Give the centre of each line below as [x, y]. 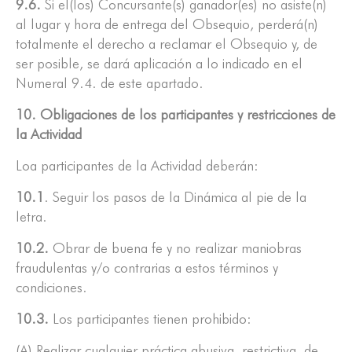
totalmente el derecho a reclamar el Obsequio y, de [167, 44]
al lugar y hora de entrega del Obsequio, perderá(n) [167, 24]
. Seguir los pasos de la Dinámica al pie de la [175, 197]
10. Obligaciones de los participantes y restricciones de [176, 115]
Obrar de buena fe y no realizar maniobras [175, 248]
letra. [31, 217]
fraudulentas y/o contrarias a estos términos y [147, 268]
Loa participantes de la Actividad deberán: [137, 166]
